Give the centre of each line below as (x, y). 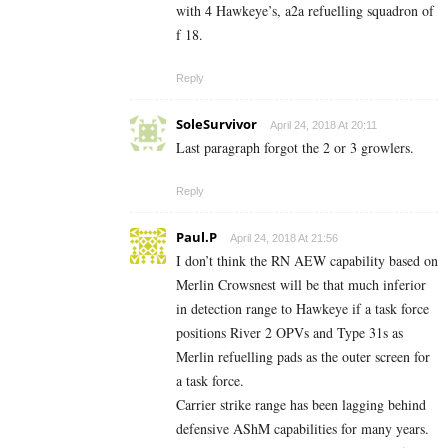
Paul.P (196, 237)
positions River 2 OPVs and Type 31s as (289, 333)
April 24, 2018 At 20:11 (323, 125)
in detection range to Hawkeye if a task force (302, 309)
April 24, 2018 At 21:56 (284, 238)
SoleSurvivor (216, 124)
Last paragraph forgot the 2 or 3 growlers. (295, 148)
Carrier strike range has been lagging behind (301, 405)
